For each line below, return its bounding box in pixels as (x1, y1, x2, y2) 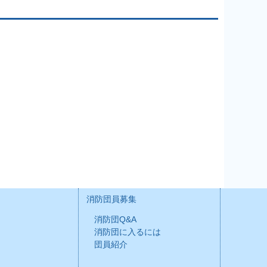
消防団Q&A (94, 215, 136, 225)
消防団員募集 (86, 194, 136, 204)
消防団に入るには (94, 227, 161, 237)
